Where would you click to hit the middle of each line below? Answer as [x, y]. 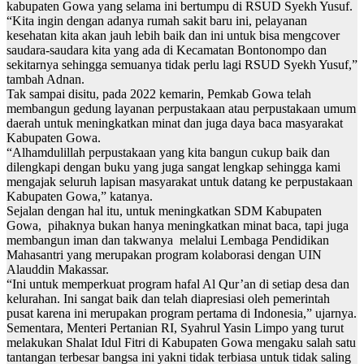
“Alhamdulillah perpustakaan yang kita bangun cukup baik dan [168, 153]
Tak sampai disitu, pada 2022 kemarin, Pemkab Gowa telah [159, 94]
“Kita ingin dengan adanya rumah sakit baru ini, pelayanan [157, 21]
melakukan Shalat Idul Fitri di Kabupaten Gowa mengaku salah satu [181, 343]
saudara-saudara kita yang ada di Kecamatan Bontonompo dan [167, 50]
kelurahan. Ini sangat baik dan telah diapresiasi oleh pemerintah [168, 299]
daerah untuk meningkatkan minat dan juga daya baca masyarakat [175, 123]
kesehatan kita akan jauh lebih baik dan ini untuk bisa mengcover [173, 36]
